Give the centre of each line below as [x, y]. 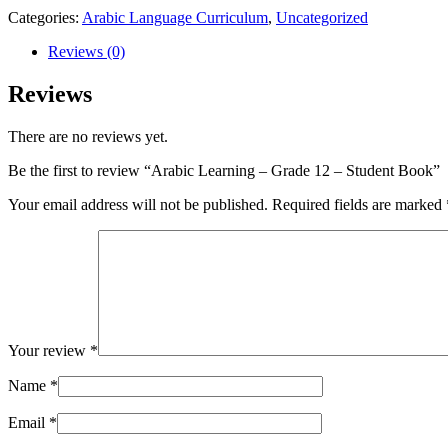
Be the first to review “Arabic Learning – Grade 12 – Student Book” [224, 170]
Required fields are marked [357, 204]
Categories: [45, 17]
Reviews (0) [86, 51]
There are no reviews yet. [88, 136]
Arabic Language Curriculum [175, 17]
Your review [49, 350]
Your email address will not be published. [138, 204]
